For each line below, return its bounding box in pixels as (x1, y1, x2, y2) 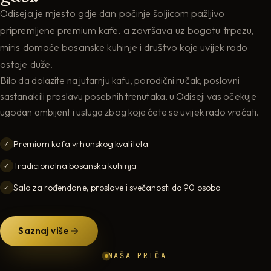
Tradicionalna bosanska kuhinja (13, 160, 137, 171)
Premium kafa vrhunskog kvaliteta (13, 139, 149, 150)
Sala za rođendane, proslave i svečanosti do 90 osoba (13, 181, 221, 193)
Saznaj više (18, 225, 70, 237)
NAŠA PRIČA (108, 250, 167, 261)
